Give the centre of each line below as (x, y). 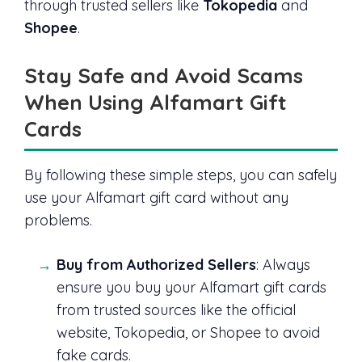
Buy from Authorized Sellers (156, 265)
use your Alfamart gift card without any (156, 198)
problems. (58, 221)
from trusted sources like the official (176, 310)
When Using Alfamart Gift (156, 102)
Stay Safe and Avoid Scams (164, 76)
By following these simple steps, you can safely (181, 175)
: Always (283, 265)
